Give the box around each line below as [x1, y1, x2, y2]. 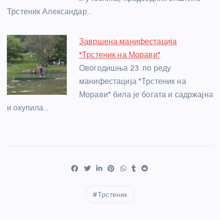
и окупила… [7, 103, 49, 112]
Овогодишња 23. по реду [79, 63, 171, 73]
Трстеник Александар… [7, 6, 92, 16]
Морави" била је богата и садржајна [79, 89, 213, 99]
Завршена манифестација [79, 36, 177, 46]
